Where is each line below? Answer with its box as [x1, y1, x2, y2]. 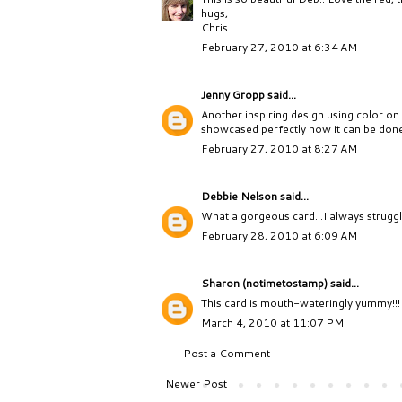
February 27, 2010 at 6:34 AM [201, 39, 357, 56]
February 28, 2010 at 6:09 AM [201, 228, 357, 244]
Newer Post [165, 376, 227, 392]
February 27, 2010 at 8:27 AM [201, 141, 357, 157]
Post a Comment [183, 345, 270, 362]
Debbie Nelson [201, 188, 277, 205]
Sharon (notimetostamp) [201, 275, 328, 292]
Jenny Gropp [201, 87, 265, 103]
